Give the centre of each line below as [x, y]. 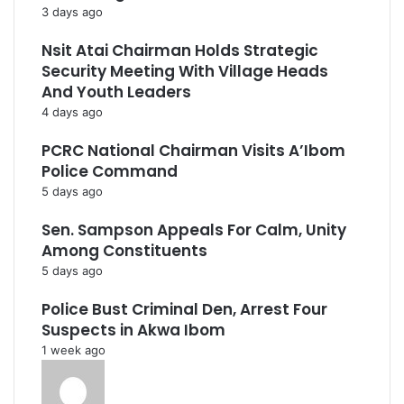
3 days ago [72, 12]
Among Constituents [124, 251]
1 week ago [73, 350]
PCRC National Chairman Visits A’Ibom [193, 151]
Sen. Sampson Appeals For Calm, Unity [194, 230]
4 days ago [72, 112]
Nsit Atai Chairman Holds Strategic [180, 50]
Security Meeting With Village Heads [185, 71]
